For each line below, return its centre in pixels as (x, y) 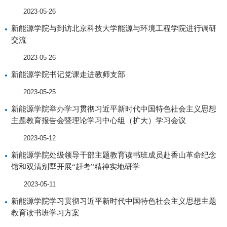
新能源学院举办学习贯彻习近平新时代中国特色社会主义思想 (114, 109)
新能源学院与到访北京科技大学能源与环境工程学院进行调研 (114, 28)
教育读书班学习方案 (45, 213)
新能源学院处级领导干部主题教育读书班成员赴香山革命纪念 (114, 155)
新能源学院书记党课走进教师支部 (68, 74)
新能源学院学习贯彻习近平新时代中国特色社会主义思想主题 (114, 201)
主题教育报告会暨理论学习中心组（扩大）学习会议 (99, 120)
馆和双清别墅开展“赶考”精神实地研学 (75, 166)
